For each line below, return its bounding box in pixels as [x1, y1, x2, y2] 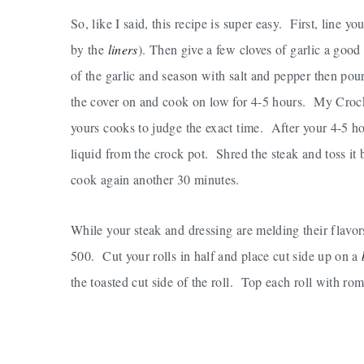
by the [71, 40, 108, 58]
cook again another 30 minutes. [71, 170, 240, 188]
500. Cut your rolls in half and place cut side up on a [71, 246, 362, 264]
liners [107, 40, 138, 58]
